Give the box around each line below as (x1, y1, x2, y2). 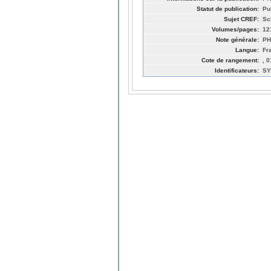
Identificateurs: (215, 67, 259, 74)
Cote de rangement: (201, 56, 259, 64)
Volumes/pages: (212, 25, 259, 33)
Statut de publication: (197, 5, 259, 12)
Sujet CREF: (224, 15, 259, 22)
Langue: (235, 46, 259, 53)
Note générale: (216, 36, 259, 43)
